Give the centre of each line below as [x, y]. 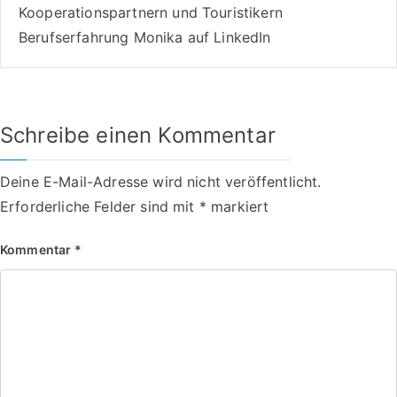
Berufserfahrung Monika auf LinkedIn [145, 38]
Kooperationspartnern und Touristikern [151, 13]
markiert [237, 207]
